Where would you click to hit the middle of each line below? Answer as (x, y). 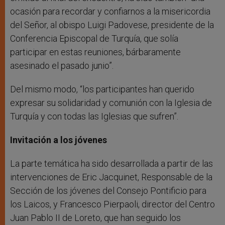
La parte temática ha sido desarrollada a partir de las (111, 164)
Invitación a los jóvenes (59, 140)
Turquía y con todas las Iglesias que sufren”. (94, 117)
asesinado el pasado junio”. (62, 66)
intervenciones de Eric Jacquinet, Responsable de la (111, 177)
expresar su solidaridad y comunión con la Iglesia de (111, 103)
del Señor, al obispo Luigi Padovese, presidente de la (112, 25)
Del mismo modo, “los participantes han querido (102, 89)
